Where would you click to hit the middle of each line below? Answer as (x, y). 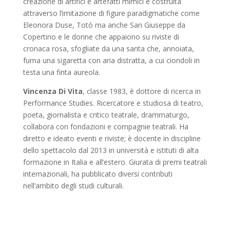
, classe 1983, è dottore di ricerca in (141, 91)
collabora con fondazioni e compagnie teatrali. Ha (106, 126)
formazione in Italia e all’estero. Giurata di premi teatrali (115, 162)
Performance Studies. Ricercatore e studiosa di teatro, (113, 103)
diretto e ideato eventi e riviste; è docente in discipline (112, 138)
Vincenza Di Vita (53, 91)
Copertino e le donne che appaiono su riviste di (101, 36)
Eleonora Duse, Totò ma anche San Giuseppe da (104, 25)
